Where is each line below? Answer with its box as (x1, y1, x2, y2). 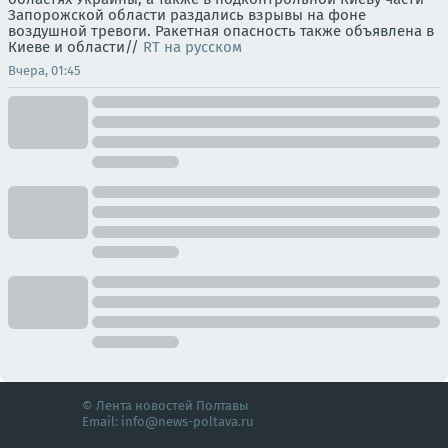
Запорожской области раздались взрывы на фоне (8, 6, 366, 25)
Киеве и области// (8, 38, 143, 57)
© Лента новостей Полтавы (82, 398, 249, 414)
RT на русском (143, 38, 242, 57)
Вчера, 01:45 (8, 63, 81, 79)
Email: (82, 414, 121, 430)
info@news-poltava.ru (121, 414, 254, 430)
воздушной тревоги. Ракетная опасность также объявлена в (8, 22, 434, 41)
